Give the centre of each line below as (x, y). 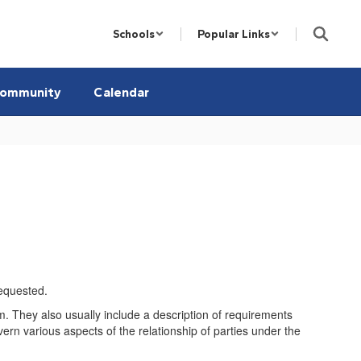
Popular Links (234, 34)
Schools (134, 34)
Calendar (121, 92)
